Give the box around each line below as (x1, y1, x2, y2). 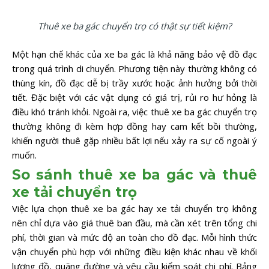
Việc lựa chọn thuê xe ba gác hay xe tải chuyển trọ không (12, 202, 257, 215)
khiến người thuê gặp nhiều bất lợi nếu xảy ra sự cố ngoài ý (12, 134, 257, 147)
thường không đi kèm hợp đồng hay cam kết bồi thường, (12, 119, 257, 132)
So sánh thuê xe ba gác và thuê (12, 166, 257, 184)
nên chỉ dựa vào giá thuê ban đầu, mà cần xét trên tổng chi (12, 217, 257, 229)
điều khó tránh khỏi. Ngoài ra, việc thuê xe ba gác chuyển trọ (12, 105, 257, 118)
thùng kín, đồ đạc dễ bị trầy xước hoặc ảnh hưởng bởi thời (12, 76, 257, 89)
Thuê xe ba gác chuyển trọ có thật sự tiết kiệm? (38, 20, 231, 32)
